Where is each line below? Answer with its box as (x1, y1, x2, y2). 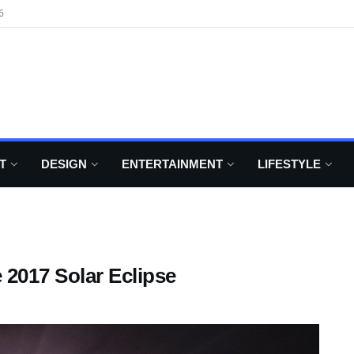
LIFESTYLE (258, 157, 321, 171)
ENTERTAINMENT (122, 157, 223, 171)
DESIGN (41, 157, 87, 171)
